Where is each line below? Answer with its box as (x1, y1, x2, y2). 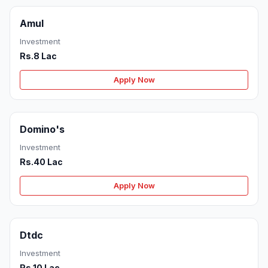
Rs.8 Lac (20, 51, 57, 62)
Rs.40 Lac (20, 157, 63, 167)
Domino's (20, 123, 65, 136)
